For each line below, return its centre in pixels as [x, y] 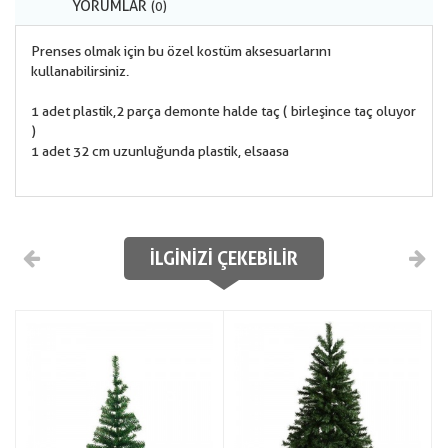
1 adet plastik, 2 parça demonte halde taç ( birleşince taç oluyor [223, 111]
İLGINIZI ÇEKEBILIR [224, 258]
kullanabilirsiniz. [80, 71]
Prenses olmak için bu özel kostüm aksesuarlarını [181, 51]
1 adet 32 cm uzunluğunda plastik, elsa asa [160, 151]
